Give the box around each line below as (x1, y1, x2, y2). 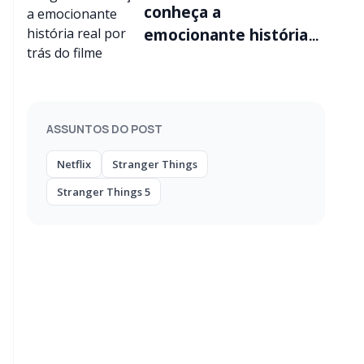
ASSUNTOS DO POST (46, 121, 162, 136)
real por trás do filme (144, 47, 305, 68)
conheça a (144, 2, 221, 23)
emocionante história (144, 24, 308, 45)
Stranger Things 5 (57, 184, 150, 199)
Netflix (57, 157, 91, 171)
